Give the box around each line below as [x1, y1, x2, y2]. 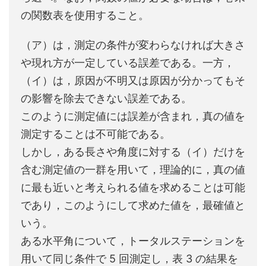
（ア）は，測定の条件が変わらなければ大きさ [21, 39, 245, 51]
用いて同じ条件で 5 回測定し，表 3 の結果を [21, 252, 238, 265]
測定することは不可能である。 [21, 128, 170, 140]
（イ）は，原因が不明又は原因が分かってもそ [21, 74, 245, 87]
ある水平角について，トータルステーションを [21, 235, 245, 247]
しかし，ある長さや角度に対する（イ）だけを [21, 145, 245, 158]
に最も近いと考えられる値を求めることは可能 [21, 181, 245, 194]
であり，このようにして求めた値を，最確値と [21, 199, 245, 211]
